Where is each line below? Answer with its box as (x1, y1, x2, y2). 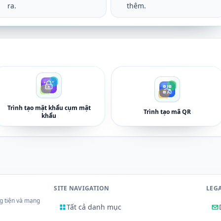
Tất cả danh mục (67, 202, 122, 212)
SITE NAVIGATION (54, 184, 110, 192)
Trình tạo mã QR (144, 108, 191, 116)
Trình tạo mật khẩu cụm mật (7, 104, 91, 112)
